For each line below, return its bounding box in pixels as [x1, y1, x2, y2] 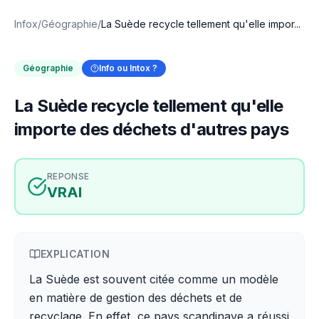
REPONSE [47, 171, 90, 182]
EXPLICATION [41, 248, 110, 260]
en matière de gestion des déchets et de [29, 291, 242, 305]
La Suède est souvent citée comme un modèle [29, 272, 278, 286]
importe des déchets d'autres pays [14, 119, 289, 140]
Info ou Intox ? [99, 63, 157, 73]
